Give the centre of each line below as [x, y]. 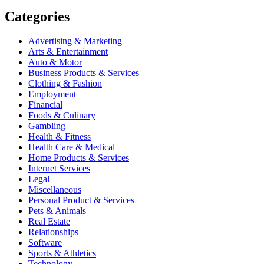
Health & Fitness [60, 137]
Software [45, 243]
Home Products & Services [79, 158]
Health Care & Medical [72, 147]
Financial [45, 105]
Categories [37, 16]
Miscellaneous [55, 190]
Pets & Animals [57, 211]
